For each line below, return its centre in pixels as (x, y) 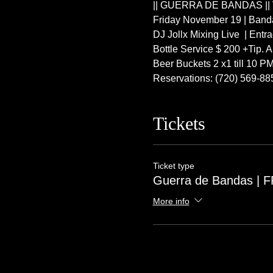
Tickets (179, 123)
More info (171, 201)
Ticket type (173, 166)
